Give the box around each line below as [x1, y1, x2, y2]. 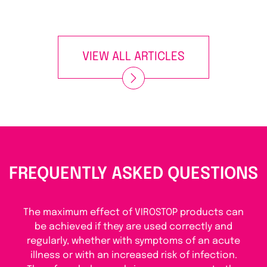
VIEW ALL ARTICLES [82, 51, 185, 64]
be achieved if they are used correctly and [35, 222, 232, 232]
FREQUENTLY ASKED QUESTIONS [9, 166, 258, 184]
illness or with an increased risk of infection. [30, 250, 237, 261]
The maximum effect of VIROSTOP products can [23, 207, 244, 218]
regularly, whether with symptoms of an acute [27, 236, 240, 247]
